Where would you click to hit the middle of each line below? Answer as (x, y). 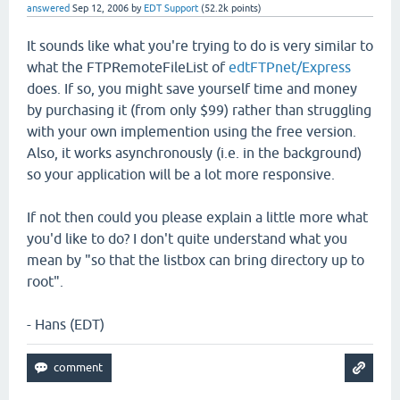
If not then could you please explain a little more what (197, 217)
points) (245, 8)
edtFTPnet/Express (290, 67)
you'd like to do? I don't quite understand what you (187, 238)
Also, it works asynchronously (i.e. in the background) (194, 153)
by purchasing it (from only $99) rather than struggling (199, 110)
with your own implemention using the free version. (192, 131)
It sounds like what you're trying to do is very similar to (200, 46)
